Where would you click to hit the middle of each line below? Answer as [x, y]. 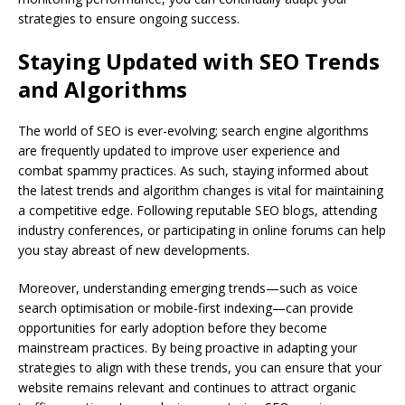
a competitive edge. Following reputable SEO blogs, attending [198, 210]
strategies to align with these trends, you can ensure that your [200, 367]
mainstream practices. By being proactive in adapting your [188, 347]
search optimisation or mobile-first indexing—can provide [186, 307]
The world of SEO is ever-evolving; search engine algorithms [193, 130]
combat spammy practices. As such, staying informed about [193, 170]
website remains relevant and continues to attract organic [187, 387]
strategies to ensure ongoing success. [129, 18]
